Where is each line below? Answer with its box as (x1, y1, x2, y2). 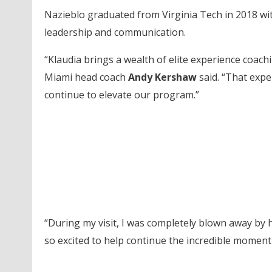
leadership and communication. (44, 25, 186, 39)
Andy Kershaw (127, 70, 197, 84)
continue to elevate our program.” (44, 87, 199, 101)
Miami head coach (44, 70, 128, 84)
